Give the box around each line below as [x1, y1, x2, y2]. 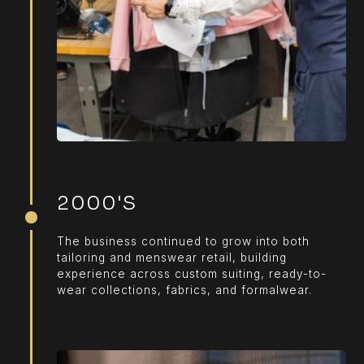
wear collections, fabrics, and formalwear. [57, 283, 313, 297]
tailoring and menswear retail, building [57, 250, 288, 264]
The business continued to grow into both [57, 234, 310, 248]
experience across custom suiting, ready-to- [57, 266, 327, 280]
